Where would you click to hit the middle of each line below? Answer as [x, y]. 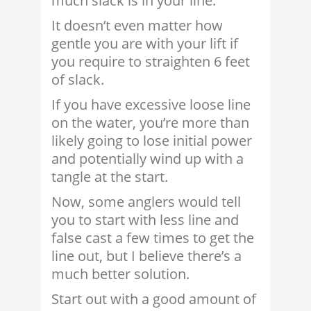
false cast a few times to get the [153, 238]
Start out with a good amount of [154, 299]
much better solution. [120, 274]
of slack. [78, 80]
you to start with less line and [145, 220]
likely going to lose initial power [152, 141]
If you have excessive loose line [151, 105]
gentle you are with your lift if [145, 44]
